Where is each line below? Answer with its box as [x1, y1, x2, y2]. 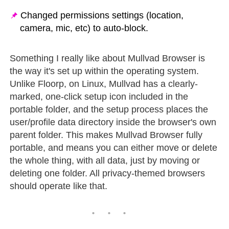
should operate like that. [10, 180, 108, 191]
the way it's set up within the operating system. [10, 65, 199, 76]
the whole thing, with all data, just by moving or [10, 155, 200, 166]
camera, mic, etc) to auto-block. [20, 22, 149, 33]
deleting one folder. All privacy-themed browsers [10, 168, 205, 178]
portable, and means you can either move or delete [10, 142, 218, 153]
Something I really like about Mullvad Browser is [10, 53, 205, 63]
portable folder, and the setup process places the [10, 104, 209, 114]
